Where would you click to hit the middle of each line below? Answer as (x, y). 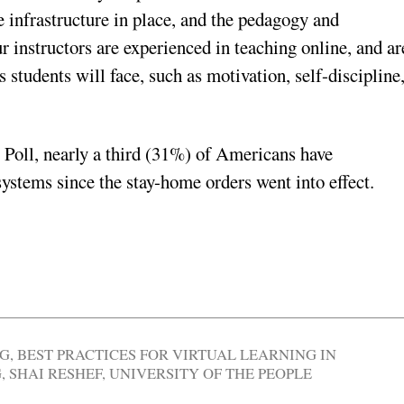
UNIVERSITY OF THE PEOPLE (211, 372)
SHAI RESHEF (56, 372)
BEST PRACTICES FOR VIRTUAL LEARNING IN (177, 353)
